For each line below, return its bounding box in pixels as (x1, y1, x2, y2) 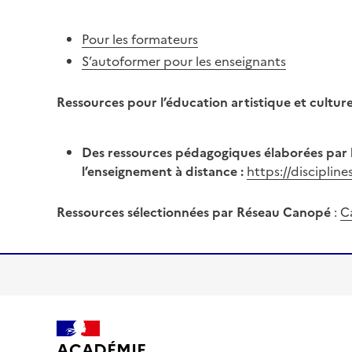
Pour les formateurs (82, 30, 198, 49)
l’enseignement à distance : (82, 162, 247, 181)
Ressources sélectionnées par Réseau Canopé (57, 203, 334, 222)
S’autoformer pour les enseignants (82, 52, 286, 71)
